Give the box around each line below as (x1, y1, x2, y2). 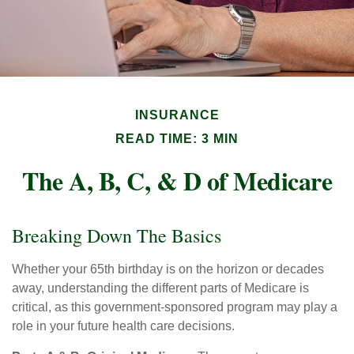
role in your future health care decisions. (12, 319, 235, 333)
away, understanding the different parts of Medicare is (12, 281, 309, 295)
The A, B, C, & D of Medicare (22, 162, 332, 199)
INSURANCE (134, 108, 220, 122)
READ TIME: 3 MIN (115, 132, 239, 145)
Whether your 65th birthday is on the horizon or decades (12, 262, 324, 276)
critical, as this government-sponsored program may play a (12, 300, 337, 314)
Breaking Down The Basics (12, 223, 221, 248)
